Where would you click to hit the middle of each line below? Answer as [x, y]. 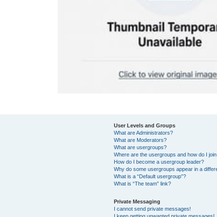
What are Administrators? [144, 133]
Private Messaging [137, 201]
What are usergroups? [140, 147]
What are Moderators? [140, 140]
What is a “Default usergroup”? [150, 176]
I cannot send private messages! [153, 209]
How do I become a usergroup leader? [159, 162]
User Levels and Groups [145, 125]
